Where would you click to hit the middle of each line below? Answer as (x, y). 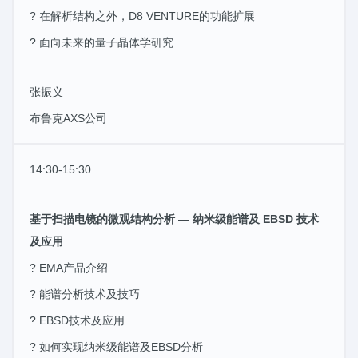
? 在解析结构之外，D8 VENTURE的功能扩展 (142, 16)
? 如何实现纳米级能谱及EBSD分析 (116, 346)
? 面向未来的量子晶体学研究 (101, 42)
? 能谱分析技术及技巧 (85, 294)
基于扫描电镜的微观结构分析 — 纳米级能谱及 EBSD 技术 (174, 219)
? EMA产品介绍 (69, 267)
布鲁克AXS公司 (68, 118)
